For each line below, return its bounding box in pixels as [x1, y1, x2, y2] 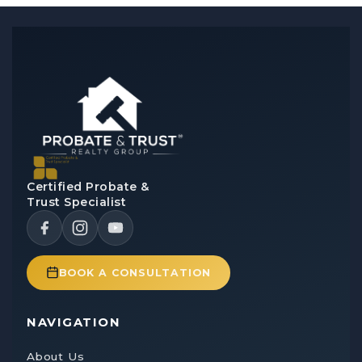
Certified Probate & [27, 179, 149, 194]
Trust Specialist [27, 194, 126, 209]
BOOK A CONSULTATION [59, 266, 211, 279]
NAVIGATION [27, 314, 120, 330]
